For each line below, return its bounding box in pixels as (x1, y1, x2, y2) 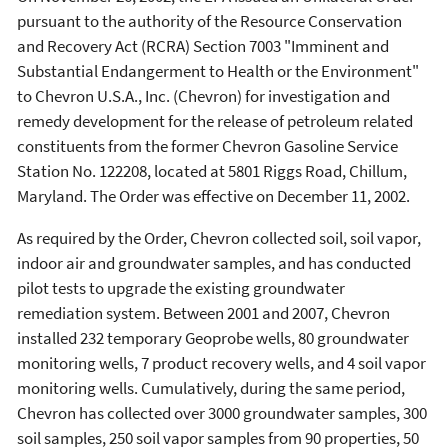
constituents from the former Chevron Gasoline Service (17, 135, 398, 157)
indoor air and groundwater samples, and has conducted (17, 252, 411, 274)
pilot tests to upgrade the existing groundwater (17, 277, 345, 299)
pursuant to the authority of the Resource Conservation (17, 10, 402, 32)
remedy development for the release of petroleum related (17, 110, 413, 132)
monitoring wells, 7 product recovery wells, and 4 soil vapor (17, 352, 426, 374)
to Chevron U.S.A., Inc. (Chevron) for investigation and (17, 85, 390, 107)
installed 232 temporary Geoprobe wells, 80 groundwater (17, 327, 409, 349)
